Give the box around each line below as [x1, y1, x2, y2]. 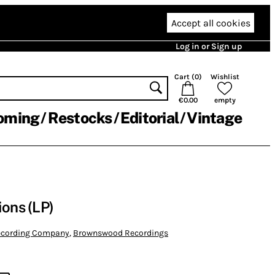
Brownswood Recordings [73, 227, 168, 238]
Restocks [47, 109, 112, 127]
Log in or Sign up [176, 41, 242, 52]
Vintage [187, 109, 242, 127]
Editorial [120, 109, 179, 127]
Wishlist [210, 72, 239, 81]
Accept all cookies [171, 17, 250, 29]
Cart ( [174, 72, 195, 81]
